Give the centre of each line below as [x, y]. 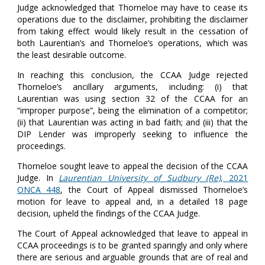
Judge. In [38, 178]
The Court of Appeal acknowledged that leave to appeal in [132, 234]
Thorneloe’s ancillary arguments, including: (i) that [132, 87]
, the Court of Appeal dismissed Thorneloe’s [154, 190]
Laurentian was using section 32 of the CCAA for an [132, 99]
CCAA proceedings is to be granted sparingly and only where [132, 245]
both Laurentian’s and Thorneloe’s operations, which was [132, 43]
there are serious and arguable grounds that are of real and [132, 257]
